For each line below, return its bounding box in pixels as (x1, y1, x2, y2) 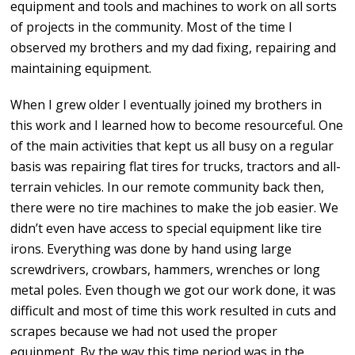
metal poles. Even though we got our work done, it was (10, 281, 337, 300)
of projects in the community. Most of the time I (10, 18, 293, 36)
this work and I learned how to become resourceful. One (10, 116, 344, 135)
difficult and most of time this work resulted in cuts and (10, 302, 337, 320)
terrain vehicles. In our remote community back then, (10, 178, 325, 197)
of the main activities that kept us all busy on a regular (10, 137, 334, 155)
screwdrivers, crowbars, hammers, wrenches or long (10, 261, 321, 279)
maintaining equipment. (10, 59, 152, 78)
